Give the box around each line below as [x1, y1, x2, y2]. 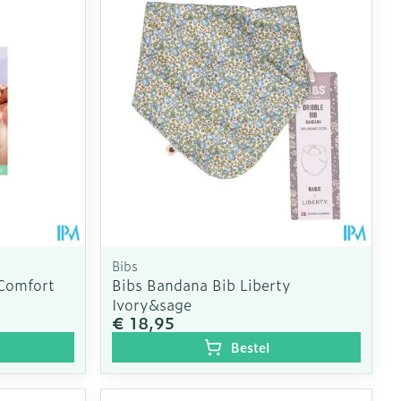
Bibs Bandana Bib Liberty [112, 273, 292, 295]
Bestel [230, 337, 269, 356]
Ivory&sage [112, 293, 192, 315]
